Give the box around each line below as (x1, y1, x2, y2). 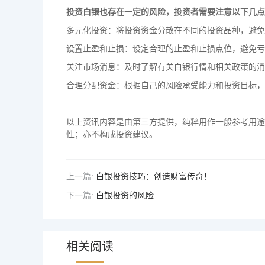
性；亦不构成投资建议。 (66, 130, 157, 139)
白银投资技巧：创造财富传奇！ (96, 172, 212, 181)
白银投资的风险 (96, 190, 154, 200)
